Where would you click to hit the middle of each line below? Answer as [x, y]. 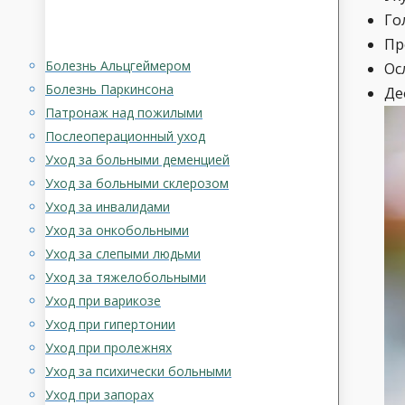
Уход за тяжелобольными [126, 277]
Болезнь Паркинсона [109, 89]
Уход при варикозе [103, 301]
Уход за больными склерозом [137, 183]
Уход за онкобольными [117, 230]
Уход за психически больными [138, 371]
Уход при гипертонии [110, 324]
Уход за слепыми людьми [123, 254]
